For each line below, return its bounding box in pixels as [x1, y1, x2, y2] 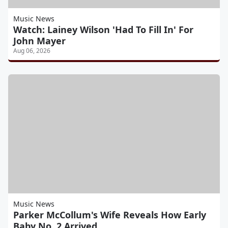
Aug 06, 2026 [13, 46, 50, 55]
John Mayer [13, 34, 66, 47]
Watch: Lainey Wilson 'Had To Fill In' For [13, 23, 193, 36]
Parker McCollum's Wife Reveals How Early [13, 208, 206, 221]
